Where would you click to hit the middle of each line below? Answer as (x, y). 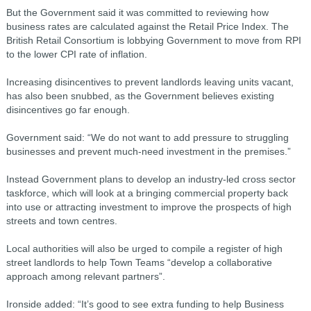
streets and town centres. (61, 221)
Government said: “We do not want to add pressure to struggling (147, 137)
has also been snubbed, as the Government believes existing (140, 96)
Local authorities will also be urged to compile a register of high (144, 249)
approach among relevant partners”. (85, 276)
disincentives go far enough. (68, 110)
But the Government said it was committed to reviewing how (137, 12)
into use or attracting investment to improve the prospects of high (149, 207)
